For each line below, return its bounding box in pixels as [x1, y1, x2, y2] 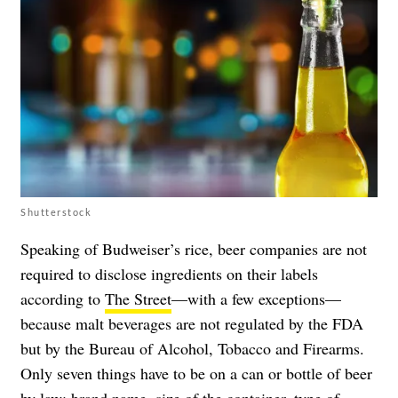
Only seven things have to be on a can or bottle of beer [20, 362, 372, 384]
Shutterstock [20, 205, 92, 218]
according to [20, 287, 105, 309]
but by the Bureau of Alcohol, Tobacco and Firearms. [20, 337, 364, 359]
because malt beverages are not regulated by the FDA [20, 312, 363, 334]
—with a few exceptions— [171, 287, 341, 309]
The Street [105, 287, 171, 309]
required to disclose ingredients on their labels [20, 262, 318, 284]
